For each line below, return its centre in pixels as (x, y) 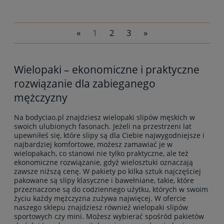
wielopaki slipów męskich (145, 117)
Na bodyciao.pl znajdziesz (58, 117)
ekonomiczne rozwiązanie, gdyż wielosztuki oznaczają (103, 162)
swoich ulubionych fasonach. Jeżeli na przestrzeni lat (103, 126)
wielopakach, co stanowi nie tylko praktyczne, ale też (101, 153)
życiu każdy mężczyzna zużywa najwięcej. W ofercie (100, 198)
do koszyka (112, 56)
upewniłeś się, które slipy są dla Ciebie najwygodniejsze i (109, 135)
